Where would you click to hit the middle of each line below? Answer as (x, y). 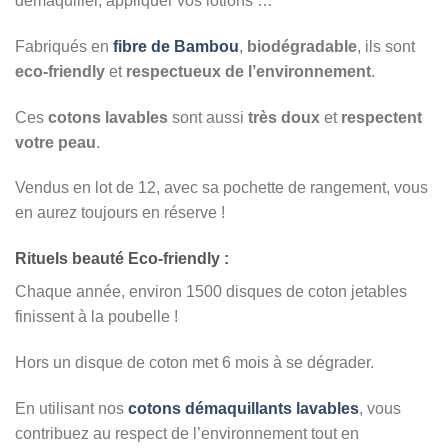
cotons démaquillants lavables (241, 408)
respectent (381, 117)
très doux (284, 117)
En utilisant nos (69, 408)
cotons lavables (108, 117)
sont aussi (208, 117)
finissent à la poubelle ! (96, 317)
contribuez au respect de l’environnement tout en (187, 433)
